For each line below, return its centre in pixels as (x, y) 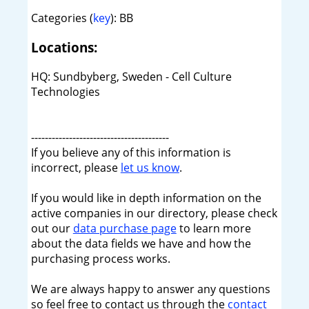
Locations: (64, 48)
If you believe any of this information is (131, 152)
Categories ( (62, 18)
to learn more (213, 228)
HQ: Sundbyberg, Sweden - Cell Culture (131, 76)
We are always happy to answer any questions (150, 289)
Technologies (65, 91)
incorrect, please (76, 167)
